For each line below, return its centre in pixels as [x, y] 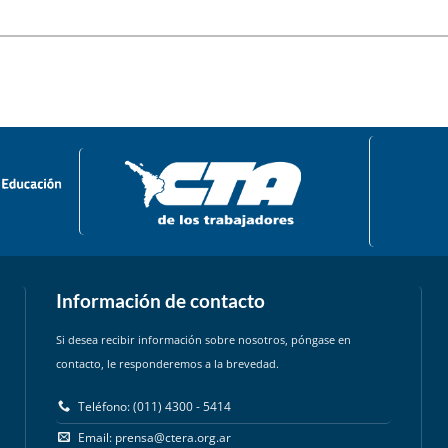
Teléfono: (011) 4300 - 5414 [154, 407]
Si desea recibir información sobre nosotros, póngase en [203, 339]
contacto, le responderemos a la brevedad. [167, 363]
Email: [96, 437]
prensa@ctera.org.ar [172, 437]
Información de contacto [160, 301]
